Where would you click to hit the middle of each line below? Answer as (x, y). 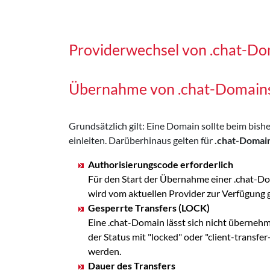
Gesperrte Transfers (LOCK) (149, 207)
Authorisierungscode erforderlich (161, 164)
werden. (105, 251)
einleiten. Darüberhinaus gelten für (142, 140)
